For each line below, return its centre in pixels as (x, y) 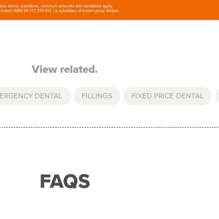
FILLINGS (97, 96)
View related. (65, 69)
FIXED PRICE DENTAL (167, 96)
